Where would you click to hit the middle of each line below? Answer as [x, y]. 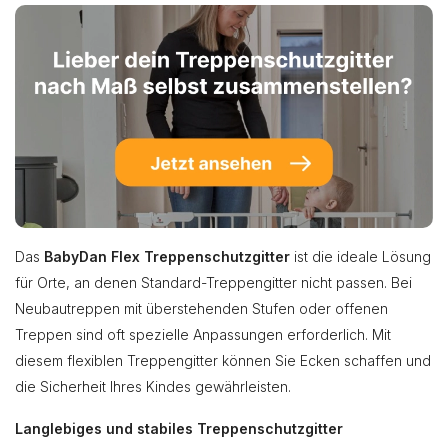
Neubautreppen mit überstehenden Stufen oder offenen [201, 308]
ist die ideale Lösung [360, 256]
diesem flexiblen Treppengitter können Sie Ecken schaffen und [223, 360]
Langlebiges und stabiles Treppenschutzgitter [179, 428]
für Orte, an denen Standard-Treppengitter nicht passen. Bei [213, 282]
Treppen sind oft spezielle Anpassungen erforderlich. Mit [203, 334]
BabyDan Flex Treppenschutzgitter [167, 256]
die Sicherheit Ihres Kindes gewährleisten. [153, 386]
